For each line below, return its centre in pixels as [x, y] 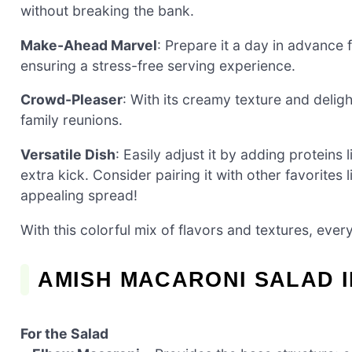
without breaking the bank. [107, 11]
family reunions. [71, 120]
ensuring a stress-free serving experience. [158, 65]
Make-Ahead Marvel [89, 45]
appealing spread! [79, 195]
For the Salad [64, 333]
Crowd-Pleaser [71, 100]
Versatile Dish [68, 154]
